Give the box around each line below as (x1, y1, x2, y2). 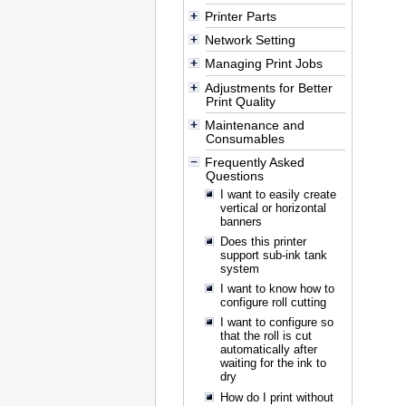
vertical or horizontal (219, 200, 326, 215)
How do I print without (219, 390, 333, 404)
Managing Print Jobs (204, 56, 323, 72)
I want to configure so (219, 315, 333, 330)
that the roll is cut (219, 329, 312, 343)
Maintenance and (204, 117, 304, 132)
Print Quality (206, 93, 276, 109)
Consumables (206, 130, 285, 146)
